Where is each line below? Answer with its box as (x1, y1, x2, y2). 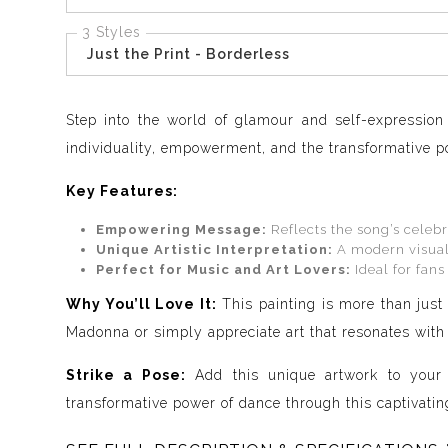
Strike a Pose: (66, 367, 186, 383)
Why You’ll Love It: (66, 296, 217, 312)
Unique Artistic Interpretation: (96, 242, 333, 257)
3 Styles (82, 24, 141, 40)
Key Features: (66, 183, 178, 199)
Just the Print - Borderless (87, 46, 290, 62)
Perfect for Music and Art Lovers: (96, 262, 351, 277)
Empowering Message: (96, 222, 267, 237)
